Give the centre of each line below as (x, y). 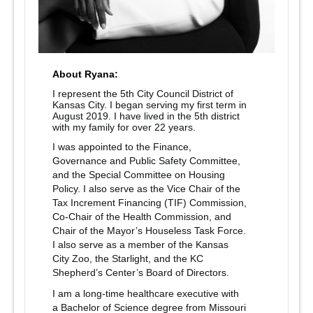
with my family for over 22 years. (124, 127)
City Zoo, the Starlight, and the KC (128, 259)
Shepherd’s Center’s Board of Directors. (141, 272)
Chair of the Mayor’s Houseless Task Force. (149, 231)
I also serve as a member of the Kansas (140, 245)
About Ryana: (85, 74)
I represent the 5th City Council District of (143, 94)
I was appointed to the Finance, (122, 147)
